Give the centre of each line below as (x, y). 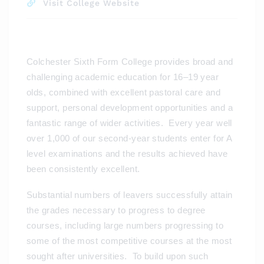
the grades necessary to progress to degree (116, 210)
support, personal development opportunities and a (130, 108)
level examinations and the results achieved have (127, 154)
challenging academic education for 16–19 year (123, 77)
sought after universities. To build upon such (118, 256)
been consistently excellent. (83, 169)
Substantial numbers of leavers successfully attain (130, 195)
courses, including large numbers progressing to (125, 226)
